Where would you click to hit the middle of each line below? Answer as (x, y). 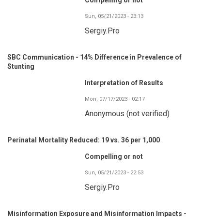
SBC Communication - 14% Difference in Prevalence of (94, 57)
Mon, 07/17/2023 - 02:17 (115, 99)
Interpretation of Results (124, 83)
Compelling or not (114, 156)
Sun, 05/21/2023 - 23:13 (114, 16)
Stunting (21, 66)
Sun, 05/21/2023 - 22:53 (114, 172)
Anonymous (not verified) (127, 113)
